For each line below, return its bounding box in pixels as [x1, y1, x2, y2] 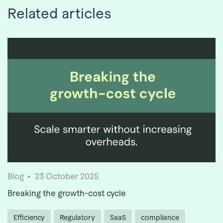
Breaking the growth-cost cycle [7, 189, 126, 199]
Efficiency [13, 214, 45, 222]
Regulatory [60, 214, 95, 222]
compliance [141, 214, 179, 222]
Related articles [7, 5, 111, 21]
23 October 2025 [35, 172, 99, 182]
